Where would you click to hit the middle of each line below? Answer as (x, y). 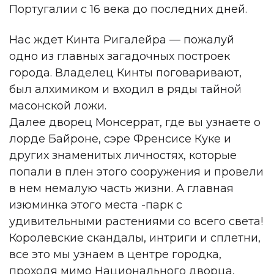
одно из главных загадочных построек (120, 56)
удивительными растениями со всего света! (136, 221)
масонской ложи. (58, 106)
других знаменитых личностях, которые (123, 155)
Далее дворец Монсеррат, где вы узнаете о (135, 122)
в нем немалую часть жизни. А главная (121, 188)
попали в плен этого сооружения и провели (136, 172)
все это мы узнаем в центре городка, (115, 254)
